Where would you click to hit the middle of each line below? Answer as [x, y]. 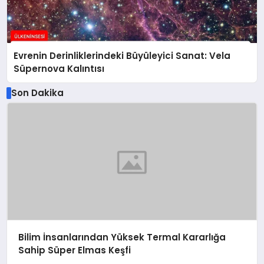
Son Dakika [37, 93]
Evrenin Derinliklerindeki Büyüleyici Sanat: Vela [122, 56]
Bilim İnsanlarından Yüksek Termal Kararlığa [122, 237]
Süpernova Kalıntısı [59, 69]
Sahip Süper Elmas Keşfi [74, 250]
